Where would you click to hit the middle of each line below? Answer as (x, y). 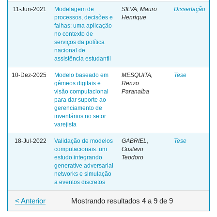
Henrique (134, 17)
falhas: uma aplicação (83, 25)
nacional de (70, 50)
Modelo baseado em (81, 75)
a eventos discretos (80, 182)
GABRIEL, (135, 141)
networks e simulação (83, 174)
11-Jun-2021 (30, 9)
